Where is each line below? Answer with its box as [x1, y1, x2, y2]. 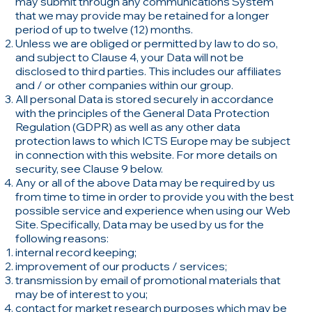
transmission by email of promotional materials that [15, 272, 281, 287]
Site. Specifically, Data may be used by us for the [15, 217, 265, 231]
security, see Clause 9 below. [15, 161, 164, 175]
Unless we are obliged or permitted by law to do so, [15, 36, 279, 50]
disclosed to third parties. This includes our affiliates [15, 63, 282, 78]
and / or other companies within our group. [15, 77, 234, 92]
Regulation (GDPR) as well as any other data [15, 119, 241, 134]
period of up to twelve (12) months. [15, 22, 194, 36]
